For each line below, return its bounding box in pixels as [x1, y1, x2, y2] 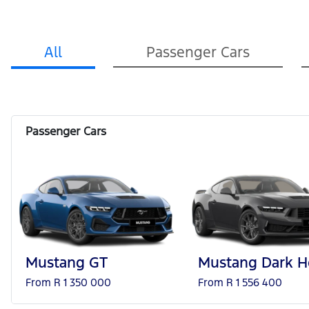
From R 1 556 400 [198, 275, 282, 289]
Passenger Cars [146, 43, 250, 61]
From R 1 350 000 [26, 275, 111, 289]
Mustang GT [26, 252, 108, 272]
